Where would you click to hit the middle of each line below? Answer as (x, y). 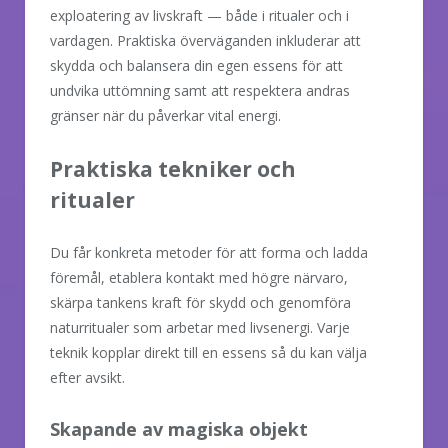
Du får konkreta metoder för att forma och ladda (209, 253)
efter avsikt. (87, 378)
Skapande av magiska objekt (179, 429)
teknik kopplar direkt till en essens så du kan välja (208, 353)
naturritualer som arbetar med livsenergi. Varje (200, 328)
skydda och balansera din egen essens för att (196, 66)
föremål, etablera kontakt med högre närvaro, (199, 278)
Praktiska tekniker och (173, 169)
